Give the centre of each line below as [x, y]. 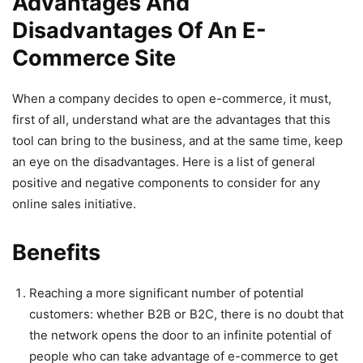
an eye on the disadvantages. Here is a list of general [164, 161]
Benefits [56, 252]
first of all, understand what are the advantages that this [171, 119]
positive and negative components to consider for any [166, 182]
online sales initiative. [74, 203]
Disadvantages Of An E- [139, 30]
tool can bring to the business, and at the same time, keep [177, 140]
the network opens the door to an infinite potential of [180, 335]
